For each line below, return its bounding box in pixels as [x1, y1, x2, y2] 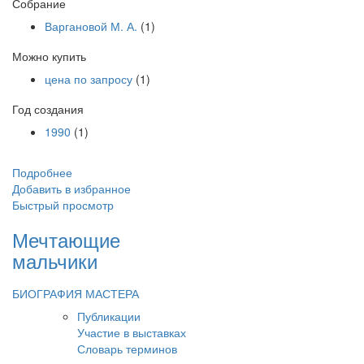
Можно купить [12, 48, 86, 64]
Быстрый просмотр [12, 197, 114, 213]
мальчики [12, 246, 97, 275]
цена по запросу [45, 71, 132, 87]
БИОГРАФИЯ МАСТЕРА [12, 285, 139, 301]
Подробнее [12, 164, 72, 180]
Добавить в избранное [12, 180, 131, 197]
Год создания [12, 101, 84, 117]
